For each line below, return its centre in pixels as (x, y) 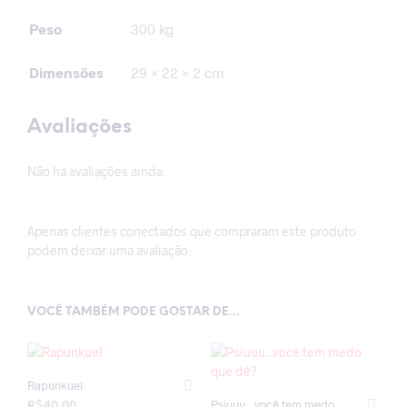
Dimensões (66, 72)
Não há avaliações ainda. (96, 171)
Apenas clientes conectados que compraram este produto (192, 231)
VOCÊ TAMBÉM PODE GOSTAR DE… (134, 312)
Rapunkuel (55, 385)
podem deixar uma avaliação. (109, 250)
